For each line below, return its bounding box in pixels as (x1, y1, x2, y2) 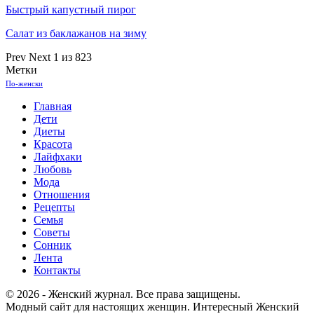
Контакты (34, 264, 81, 276)
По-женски (6, 79, 43, 88)
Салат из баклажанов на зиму (6, 27, 146, 39)
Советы (34, 226, 70, 238)
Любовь (34, 163, 71, 175)
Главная (34, 100, 71, 112)
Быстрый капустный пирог (6, 3, 136, 15)
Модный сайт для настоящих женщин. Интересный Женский (6, 300, 299, 313)
